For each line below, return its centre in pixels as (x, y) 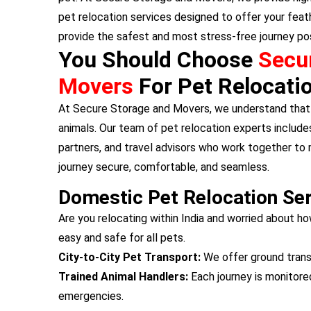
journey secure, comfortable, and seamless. (164, 167)
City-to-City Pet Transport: (129, 257)
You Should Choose (158, 60)
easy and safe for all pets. (122, 238)
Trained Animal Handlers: (123, 277)
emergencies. (91, 296)
